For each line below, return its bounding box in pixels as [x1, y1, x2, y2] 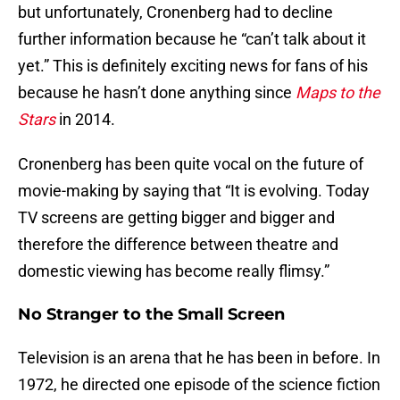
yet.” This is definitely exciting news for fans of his [18, 56, 368, 76]
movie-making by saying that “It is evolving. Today [18, 181, 370, 201]
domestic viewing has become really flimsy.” [18, 262, 329, 281]
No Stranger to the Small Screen [18, 304, 285, 325]
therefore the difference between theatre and [18, 235, 338, 254]
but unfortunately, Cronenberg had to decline [18, 3, 333, 22]
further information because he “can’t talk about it [18, 29, 366, 49]
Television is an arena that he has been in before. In [18, 348, 380, 368]
